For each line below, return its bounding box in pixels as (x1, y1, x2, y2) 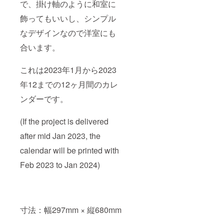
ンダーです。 (20, 93, 68, 105)
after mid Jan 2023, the (20, 130, 100, 142)
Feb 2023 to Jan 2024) (20, 159, 100, 171)
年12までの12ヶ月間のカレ (20, 78, 118, 90)
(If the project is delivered (20, 115, 108, 127)
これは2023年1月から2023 (20, 64, 116, 76)
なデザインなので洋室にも (20, 27, 116, 39)
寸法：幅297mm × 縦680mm (20, 204, 121, 216)
